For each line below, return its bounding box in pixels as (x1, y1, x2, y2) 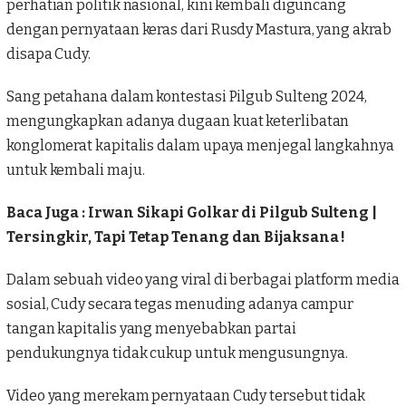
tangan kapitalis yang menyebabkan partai (6, 320, 296, 338)
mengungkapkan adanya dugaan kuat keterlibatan (6, 112, 350, 130)
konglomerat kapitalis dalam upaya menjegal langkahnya (6, 137, 394, 155)
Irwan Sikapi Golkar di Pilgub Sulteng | (88, 204, 377, 222)
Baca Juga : (6, 204, 89, 222)
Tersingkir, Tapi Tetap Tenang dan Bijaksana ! (6, 228, 346, 246)
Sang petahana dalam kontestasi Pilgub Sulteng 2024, (6, 88, 367, 106)
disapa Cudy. (6, 45, 92, 63)
